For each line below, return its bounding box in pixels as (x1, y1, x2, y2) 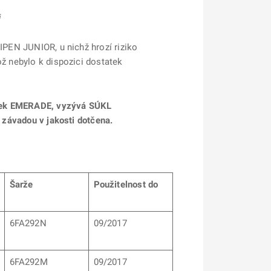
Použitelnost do (93, 179, 158, 190)
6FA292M (9, 256, 48, 267)
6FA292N (9, 218, 47, 229)
